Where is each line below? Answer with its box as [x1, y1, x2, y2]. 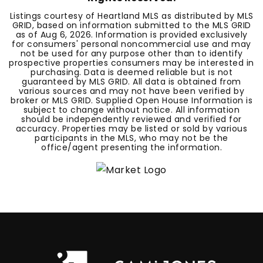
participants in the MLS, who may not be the [35, 132, 228, 144]
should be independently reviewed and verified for [21, 113, 242, 125]
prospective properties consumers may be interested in [9, 57, 254, 69]
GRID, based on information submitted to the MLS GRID [12, 19, 251, 31]
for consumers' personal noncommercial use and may [12, 38, 251, 50]
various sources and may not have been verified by [18, 85, 245, 97]
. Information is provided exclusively [91, 29, 248, 41]
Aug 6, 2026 [40, 29, 91, 41]
